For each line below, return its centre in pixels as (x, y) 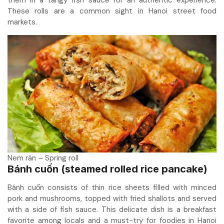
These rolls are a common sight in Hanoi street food (112, 11)
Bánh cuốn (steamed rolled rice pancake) (107, 169)
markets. (22, 22)
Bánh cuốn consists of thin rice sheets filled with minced (112, 188)
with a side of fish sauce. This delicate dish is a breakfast (112, 210)
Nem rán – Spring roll (43, 158)
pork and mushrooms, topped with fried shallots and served (112, 199)
